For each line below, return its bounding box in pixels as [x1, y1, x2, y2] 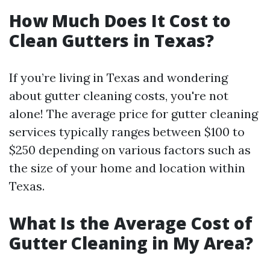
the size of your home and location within [9, 160, 245, 175]
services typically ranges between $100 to [9, 124, 245, 139]
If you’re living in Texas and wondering [9, 70, 228, 85]
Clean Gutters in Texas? [9, 29, 214, 52]
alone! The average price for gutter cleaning [9, 106, 258, 121]
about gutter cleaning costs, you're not [9, 88, 228, 103]
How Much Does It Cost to [9, 9, 231, 32]
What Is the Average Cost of [9, 212, 253, 234]
